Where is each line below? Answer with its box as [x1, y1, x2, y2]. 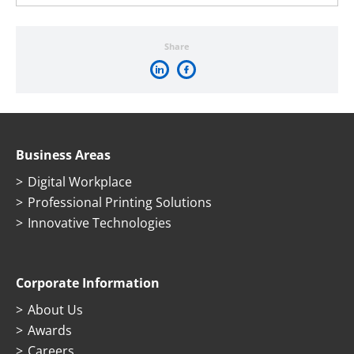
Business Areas [16, 146, 111, 164]
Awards [28, 322, 72, 339]
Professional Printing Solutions [28, 194, 212, 211]
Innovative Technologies [28, 214, 171, 232]
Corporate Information [16, 274, 160, 292]
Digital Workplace [28, 173, 132, 190]
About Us [28, 301, 83, 318]
